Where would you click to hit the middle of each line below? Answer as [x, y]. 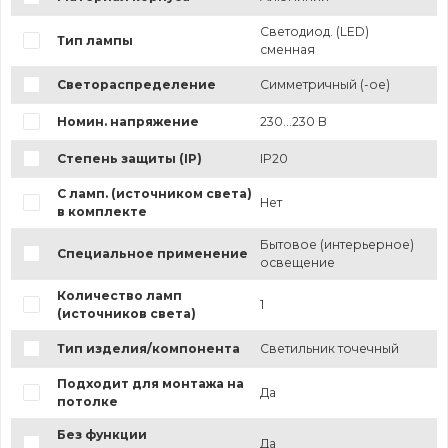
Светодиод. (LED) [314, 32]
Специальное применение [152, 254]
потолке [87, 402]
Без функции [101, 435]
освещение [297, 263]
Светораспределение [136, 85]
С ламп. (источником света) [154, 194]
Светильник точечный [329, 349]
